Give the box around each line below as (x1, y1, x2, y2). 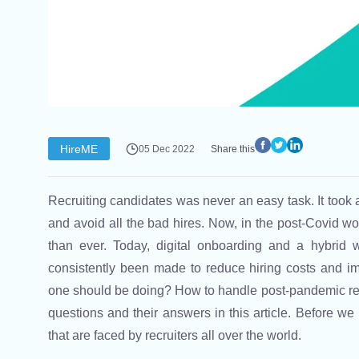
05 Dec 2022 (139, 143, 195, 155)
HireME (60, 142, 98, 155)
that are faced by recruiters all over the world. (48, 329, 305, 343)
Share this (211, 143, 255, 155)
